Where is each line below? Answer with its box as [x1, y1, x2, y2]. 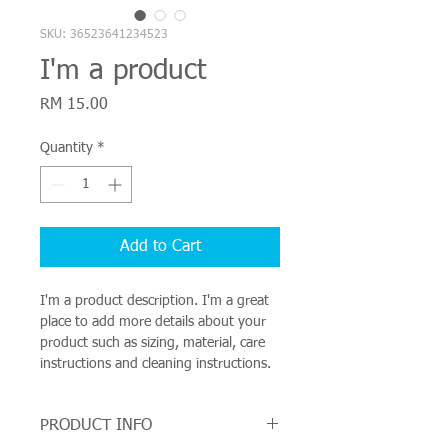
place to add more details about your [40, 315, 270, 329]
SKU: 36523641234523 [40, 29, 168, 41]
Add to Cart [119, 239, 201, 255]
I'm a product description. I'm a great [40, 294, 273, 308]
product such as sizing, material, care [40, 336, 269, 350]
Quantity [40, 141, 93, 155]
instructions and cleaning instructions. [40, 357, 271, 371]
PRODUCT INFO [40, 418, 152, 434]
